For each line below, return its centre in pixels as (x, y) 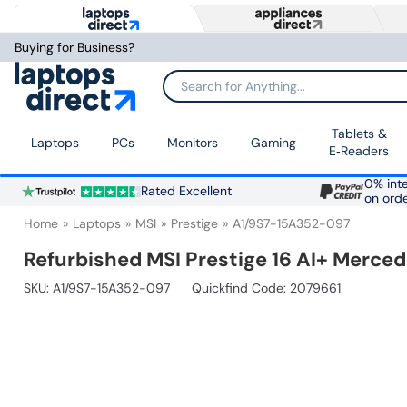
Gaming (273, 142)
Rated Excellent (186, 192)
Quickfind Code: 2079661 (266, 288)
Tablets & (359, 134)
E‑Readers (359, 151)
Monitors (193, 142)
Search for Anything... (225, 92)
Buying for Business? (74, 47)
